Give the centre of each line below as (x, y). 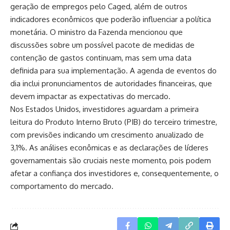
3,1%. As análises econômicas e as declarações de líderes (109, 148)
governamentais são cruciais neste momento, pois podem (111, 161)
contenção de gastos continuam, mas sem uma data (101, 58)
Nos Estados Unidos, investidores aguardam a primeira (104, 109)
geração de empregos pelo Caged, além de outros (99, 7)
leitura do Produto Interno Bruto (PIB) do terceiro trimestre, (114, 122)
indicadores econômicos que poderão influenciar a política (111, 20)
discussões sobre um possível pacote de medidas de (102, 45)
